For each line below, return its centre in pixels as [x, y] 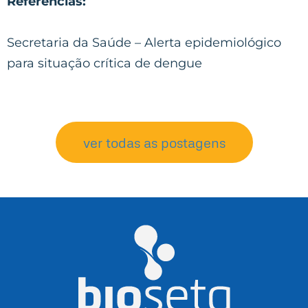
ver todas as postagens [154, 142]
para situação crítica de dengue [104, 63]
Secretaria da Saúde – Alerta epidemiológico [144, 42]
